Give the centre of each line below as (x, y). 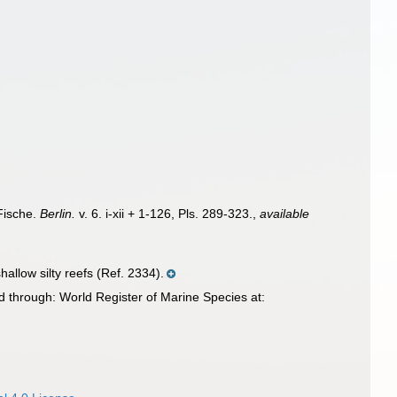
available (285, 214)
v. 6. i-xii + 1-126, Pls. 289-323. (164, 214)
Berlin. (58, 214)
